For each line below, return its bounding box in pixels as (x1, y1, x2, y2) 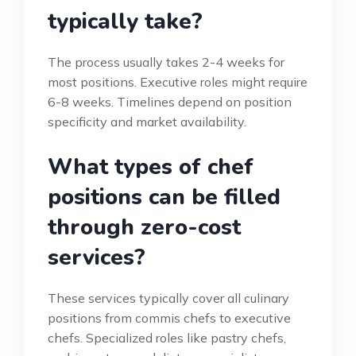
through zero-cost (48, 212, 241, 243)
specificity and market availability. (48, 114, 246, 130)
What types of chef (48, 152, 253, 183)
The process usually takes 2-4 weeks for (48, 54, 284, 71)
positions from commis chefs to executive (48, 310, 291, 327)
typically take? (48, 6, 203, 37)
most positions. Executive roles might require (48, 74, 308, 91)
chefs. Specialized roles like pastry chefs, (48, 330, 286, 346)
